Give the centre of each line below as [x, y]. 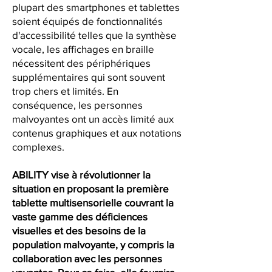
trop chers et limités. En [65, 91]
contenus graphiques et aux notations [97, 133]
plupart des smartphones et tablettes [96, 7]
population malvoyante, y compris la [93, 244]
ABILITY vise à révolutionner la [81, 175]
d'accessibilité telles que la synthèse [94, 35]
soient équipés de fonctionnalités [87, 21]
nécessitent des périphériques [81, 63]
